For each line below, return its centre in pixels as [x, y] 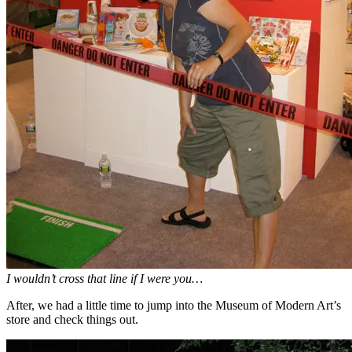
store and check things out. [72, 319]
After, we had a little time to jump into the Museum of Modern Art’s [174, 305]
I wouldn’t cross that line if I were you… [104, 278]
